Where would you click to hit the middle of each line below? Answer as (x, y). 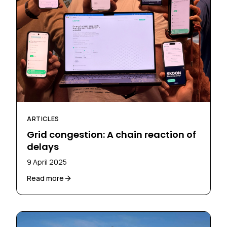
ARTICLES (43, 119)
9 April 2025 (47, 162)
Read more (45, 178)
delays (43, 146)
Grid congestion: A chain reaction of (111, 134)
